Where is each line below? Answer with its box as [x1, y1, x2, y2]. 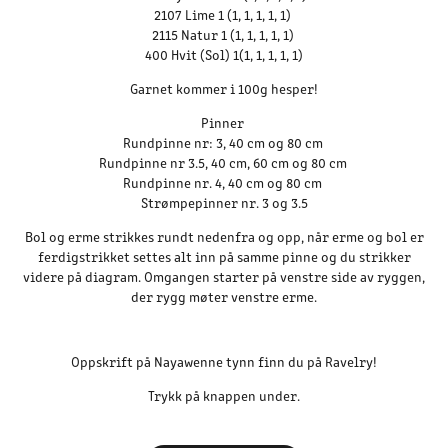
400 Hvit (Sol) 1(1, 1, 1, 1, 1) [145, 45, 303, 64]
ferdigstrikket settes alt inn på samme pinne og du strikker [37, 247, 411, 266]
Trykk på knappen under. [148, 386, 300, 405]
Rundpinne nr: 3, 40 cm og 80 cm [122, 133, 326, 152]
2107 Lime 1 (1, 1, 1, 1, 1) [154, 5, 294, 24]
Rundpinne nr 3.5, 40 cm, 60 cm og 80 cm [98, 153, 350, 172]
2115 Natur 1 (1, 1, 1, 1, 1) [151, 25, 297, 44]
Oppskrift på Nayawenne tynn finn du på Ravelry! [71, 352, 377, 371]
